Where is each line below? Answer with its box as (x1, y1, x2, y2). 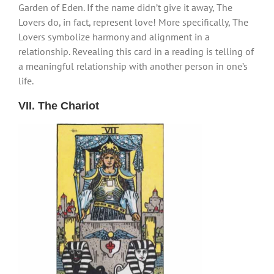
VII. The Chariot (18, 99, 99, 112)
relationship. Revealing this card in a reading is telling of (18, 45, 254, 57)
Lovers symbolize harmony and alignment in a (18, 30, 210, 43)
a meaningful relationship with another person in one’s (18, 59, 248, 72)
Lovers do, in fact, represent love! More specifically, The (18, 15, 248, 28)
